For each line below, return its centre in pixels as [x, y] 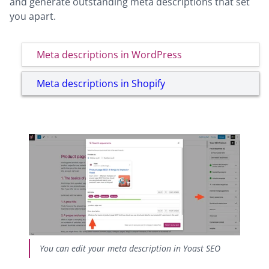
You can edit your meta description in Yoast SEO [130, 249]
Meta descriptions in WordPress [109, 54]
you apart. [33, 16]
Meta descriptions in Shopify [101, 83]
